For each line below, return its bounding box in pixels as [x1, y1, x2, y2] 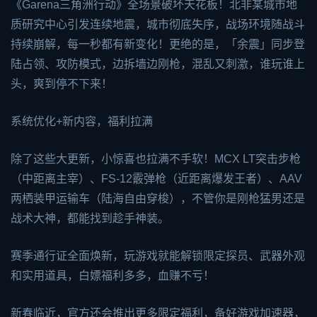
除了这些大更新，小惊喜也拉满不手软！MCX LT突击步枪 [11, 153, 301, 166]
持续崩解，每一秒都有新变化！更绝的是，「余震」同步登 [11, 38, 305, 51]
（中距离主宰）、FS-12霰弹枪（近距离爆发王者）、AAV [11, 173, 302, 185]
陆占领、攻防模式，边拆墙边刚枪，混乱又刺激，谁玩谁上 [11, 58, 305, 71]
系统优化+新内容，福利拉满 [11, 115, 153, 128]
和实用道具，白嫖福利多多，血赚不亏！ [11, 270, 214, 282]
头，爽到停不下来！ [11, 78, 113, 91]
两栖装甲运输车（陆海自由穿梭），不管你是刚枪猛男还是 [11, 192, 305, 205]
